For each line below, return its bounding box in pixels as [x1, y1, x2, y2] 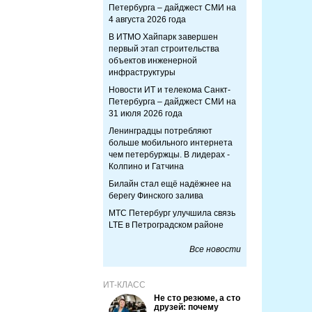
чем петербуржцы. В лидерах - [109, 150, 230, 159]
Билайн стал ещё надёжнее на [109, 179, 231, 189]
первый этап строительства [109, 44, 219, 54]
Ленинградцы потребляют [109, 126, 212, 136]
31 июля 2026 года [109, 109, 182, 118]
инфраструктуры [109, 68, 175, 77]
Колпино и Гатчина [109, 162, 184, 171]
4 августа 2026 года [109, 15, 186, 24]
